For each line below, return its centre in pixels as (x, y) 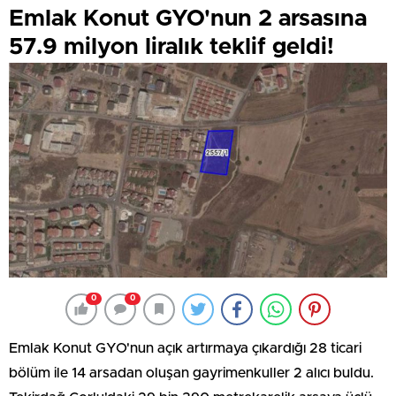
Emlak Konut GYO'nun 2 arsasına (188, 18)
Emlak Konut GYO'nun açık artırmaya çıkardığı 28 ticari (185, 348)
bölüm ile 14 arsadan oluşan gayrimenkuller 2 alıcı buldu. (191, 373)
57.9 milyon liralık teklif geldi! (171, 46)
